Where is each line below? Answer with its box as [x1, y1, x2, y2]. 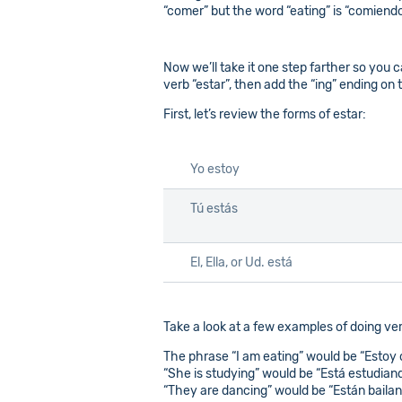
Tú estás [190, 201, 238, 217]
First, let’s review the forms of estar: [163, 107, 366, 123]
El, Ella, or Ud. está [190, 255, 293, 271]
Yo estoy [190, 162, 240, 178]
